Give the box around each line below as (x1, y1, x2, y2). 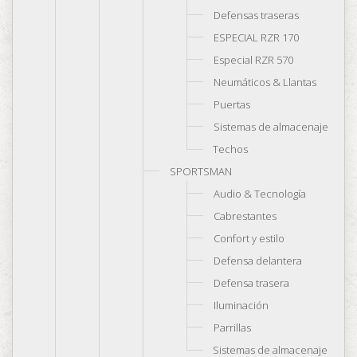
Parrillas (214, 320, 251, 335)
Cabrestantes (214, 209, 277, 223)
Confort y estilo (214, 231, 284, 245)
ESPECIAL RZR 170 (214, 30, 299, 45)
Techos (213, 142, 248, 156)
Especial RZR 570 (214, 53, 293, 67)
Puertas (214, 97, 250, 112)
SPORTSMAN (170, 164, 232, 178)
